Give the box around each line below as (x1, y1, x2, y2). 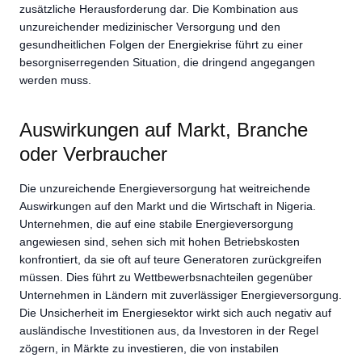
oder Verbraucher (19, 142, 167, 165)
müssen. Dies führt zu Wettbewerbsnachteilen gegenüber (19, 271, 313, 284)
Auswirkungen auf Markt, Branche (19, 118, 308, 141)
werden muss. (19, 73, 91, 86)
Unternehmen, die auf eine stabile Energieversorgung (19, 217, 293, 231)
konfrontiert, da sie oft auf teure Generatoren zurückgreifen (19, 253, 322, 267)
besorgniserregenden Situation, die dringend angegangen (19, 55, 315, 69)
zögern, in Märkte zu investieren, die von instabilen (19, 342, 279, 356)
